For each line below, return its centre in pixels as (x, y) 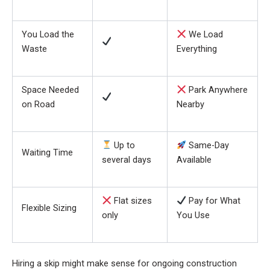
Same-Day (208, 145)
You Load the (48, 34)
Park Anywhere (217, 89)
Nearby (190, 104)
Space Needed (50, 89)
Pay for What (214, 200)
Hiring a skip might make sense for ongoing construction (124, 263)
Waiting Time (47, 152)
